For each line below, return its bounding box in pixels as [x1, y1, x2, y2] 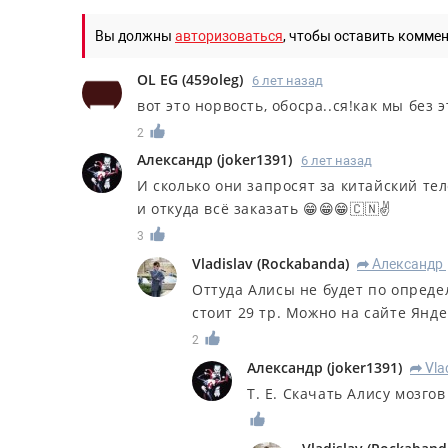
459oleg [186, 69, 239, 89]
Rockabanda [261, 254, 345, 274]
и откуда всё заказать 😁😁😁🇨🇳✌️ [137, 199, 391, 219]
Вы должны [95, 27, 175, 44]
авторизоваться [175, 27, 283, 44]
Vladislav [192, 254, 257, 274]
